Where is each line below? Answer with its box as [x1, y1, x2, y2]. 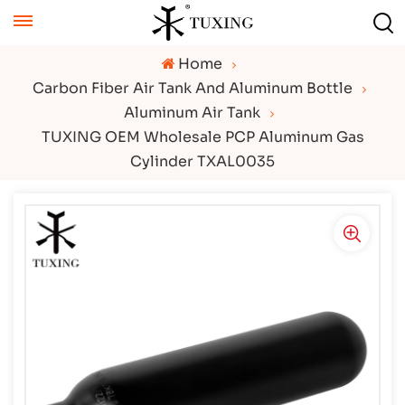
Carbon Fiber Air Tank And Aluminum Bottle [32, 79, 353, 98]
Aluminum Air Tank [124, 103, 260, 122]
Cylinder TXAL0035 [130, 152, 275, 171]
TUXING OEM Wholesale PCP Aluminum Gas [41, 127, 364, 146]
